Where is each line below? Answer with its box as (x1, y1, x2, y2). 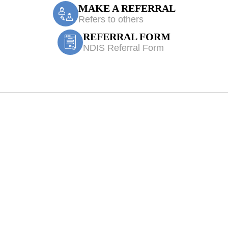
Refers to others (78, 14, 144, 24)
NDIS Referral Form (83, 42, 164, 53)
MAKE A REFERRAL (78, 2, 176, 14)
